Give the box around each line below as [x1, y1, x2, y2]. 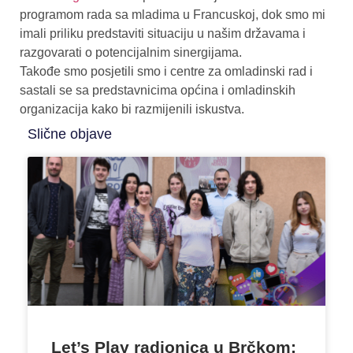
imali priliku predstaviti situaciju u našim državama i [20, 26, 306, 40]
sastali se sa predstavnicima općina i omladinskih [20, 83, 295, 97]
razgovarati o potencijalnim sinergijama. [20, 45, 242, 59]
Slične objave [28, 125, 112, 142]
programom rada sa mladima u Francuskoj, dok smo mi [20, 7, 325, 21]
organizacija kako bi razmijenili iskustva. [20, 102, 244, 116]
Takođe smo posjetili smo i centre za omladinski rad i [20, 64, 313, 78]
